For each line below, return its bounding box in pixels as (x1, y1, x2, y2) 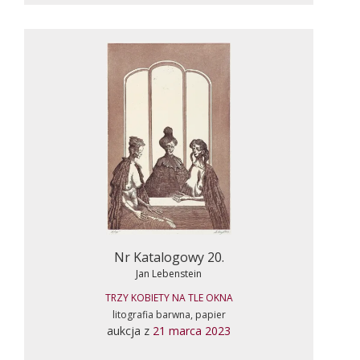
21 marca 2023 (153, 322, 231, 338)
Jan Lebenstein (136, 266, 202, 280)
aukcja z (107, 322, 153, 338)
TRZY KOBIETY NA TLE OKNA (104, 290, 233, 305)
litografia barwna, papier (112, 307, 226, 321)
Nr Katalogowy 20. (113, 247, 224, 266)
